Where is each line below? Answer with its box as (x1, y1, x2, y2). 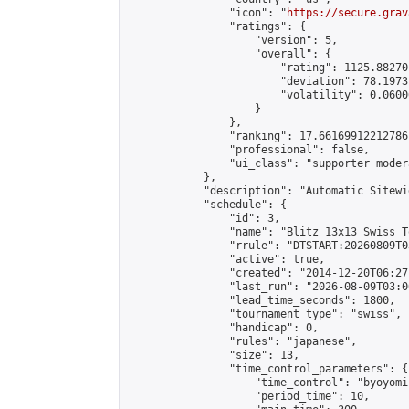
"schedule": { (127, 198, 287, 211)
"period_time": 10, (127, 390, 370, 403)
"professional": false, (127, 143, 370, 156)
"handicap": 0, (127, 321, 319, 334)
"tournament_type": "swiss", (127, 308, 402, 320)
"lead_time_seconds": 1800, (127, 294, 395, 307)
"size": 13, (127, 349, 299, 362)
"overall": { (127, 47, 331, 60)
